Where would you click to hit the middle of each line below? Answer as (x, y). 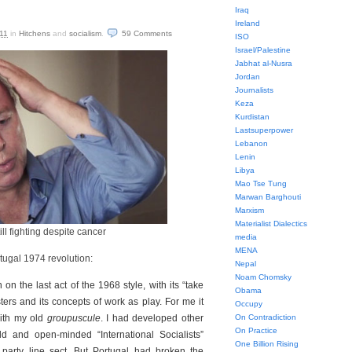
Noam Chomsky (263, 277)
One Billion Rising (267, 344)
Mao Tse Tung (261, 183)
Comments (153, 33)
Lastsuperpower (264, 130)
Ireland (247, 23)
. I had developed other (152, 318)
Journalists (254, 90)
